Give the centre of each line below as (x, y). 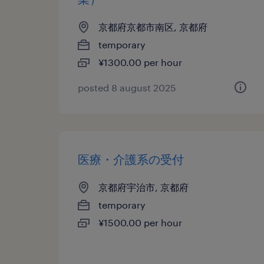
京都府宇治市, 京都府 (143, 187)
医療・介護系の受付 (131, 159)
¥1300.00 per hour (140, 62)
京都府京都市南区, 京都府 (153, 27)
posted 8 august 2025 (127, 88)
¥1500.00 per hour (140, 222)
